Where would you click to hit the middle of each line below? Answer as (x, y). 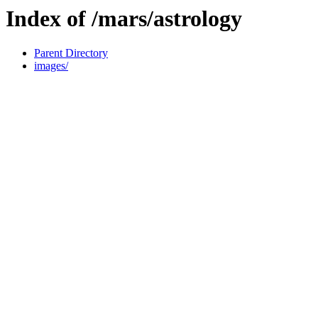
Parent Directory (71, 53)
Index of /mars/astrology (124, 18)
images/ (51, 66)
